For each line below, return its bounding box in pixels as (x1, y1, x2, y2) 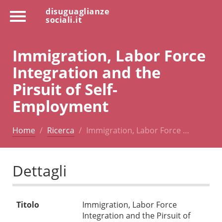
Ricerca (47, 124, 74, 136)
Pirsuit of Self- (12, 78, 117, 100)
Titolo (16, 199, 39, 211)
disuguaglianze (46, 6, 109, 17)
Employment (12, 95, 109, 116)
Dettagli (12, 161, 67, 181)
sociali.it (46, 14, 82, 25)
